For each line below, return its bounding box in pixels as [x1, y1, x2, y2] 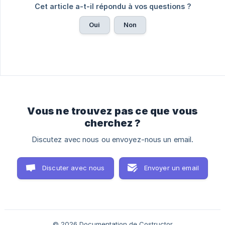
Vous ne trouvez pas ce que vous [27, 105, 198, 118]
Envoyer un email [144, 164, 199, 172]
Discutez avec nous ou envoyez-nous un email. [31, 135, 194, 145]
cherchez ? [84, 117, 141, 130]
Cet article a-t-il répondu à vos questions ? [34, 2, 191, 11]
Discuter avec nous [42, 164, 105, 172]
